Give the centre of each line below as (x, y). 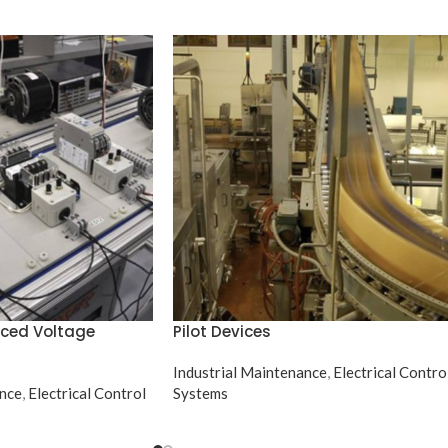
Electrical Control (86, 392)
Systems (200, 392)
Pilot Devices (222, 331)
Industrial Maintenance (250, 371)
